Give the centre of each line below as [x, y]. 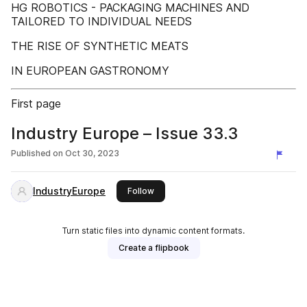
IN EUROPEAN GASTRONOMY [90, 71]
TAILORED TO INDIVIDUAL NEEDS [101, 21]
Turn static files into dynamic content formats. [153, 231]
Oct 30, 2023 [92, 153]
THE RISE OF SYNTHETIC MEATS [100, 46]
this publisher [181, 190]
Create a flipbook [153, 248]
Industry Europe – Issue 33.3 [125, 133]
